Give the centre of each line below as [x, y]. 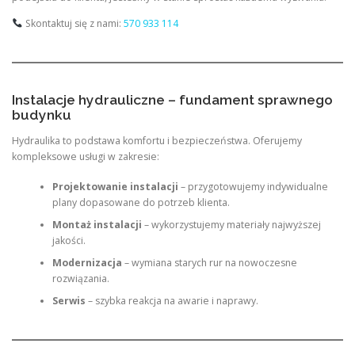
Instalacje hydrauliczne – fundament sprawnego [172, 99]
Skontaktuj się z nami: [73, 24]
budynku [42, 115]
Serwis [69, 301]
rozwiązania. [80, 279]
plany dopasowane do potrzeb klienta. [141, 203]
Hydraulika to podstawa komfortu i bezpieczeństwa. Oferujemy [157, 140]
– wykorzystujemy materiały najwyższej [231, 225]
